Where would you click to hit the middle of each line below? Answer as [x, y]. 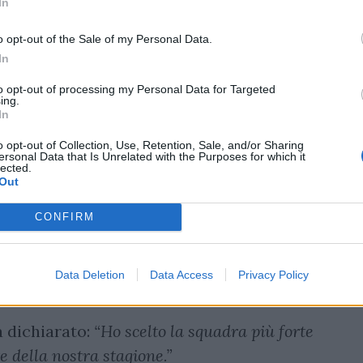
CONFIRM [64, 217]
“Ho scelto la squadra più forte [204, 331]
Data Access [181, 274]
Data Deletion [90, 274]
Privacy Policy [273, 274]
